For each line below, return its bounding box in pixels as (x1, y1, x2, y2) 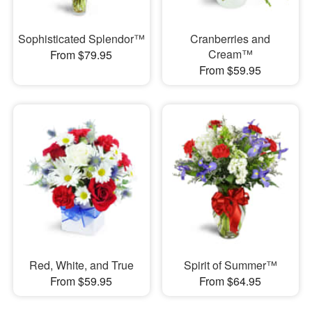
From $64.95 (199, 273, 262, 289)
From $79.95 (50, 46, 113, 63)
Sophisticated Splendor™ (17, 30, 145, 47)
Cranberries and (190, 30, 271, 47)
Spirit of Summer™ (183, 257, 277, 273)
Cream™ (208, 45, 253, 62)
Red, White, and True (29, 257, 134, 273)
